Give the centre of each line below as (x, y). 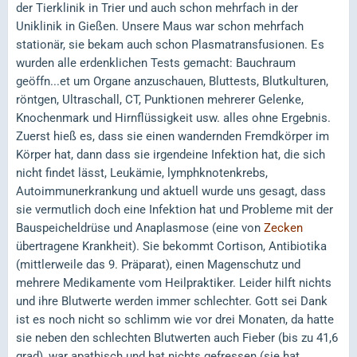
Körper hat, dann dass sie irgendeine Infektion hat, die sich (171, 154)
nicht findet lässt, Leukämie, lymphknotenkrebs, (142, 173)
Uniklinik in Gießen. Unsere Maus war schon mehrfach (160, 26)
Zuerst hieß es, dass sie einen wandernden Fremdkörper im (173, 136)
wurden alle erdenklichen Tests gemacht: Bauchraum (156, 63)
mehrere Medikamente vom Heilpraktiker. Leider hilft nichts (174, 282)
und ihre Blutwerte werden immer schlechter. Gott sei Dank (172, 301)
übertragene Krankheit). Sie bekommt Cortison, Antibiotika (171, 246)
